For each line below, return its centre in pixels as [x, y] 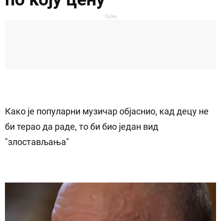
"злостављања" [37, 142]
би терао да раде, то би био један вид [82, 127]
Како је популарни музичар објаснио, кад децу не [107, 111]
